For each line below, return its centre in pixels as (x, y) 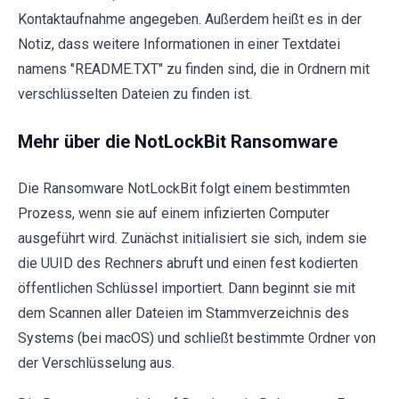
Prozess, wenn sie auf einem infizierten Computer (174, 214)
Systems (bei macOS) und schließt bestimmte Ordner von (197, 338)
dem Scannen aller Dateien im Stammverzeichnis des (183, 313)
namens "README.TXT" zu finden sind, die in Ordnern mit (194, 69)
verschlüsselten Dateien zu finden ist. (135, 94)
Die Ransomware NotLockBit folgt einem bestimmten (184, 189)
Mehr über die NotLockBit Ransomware (178, 142)
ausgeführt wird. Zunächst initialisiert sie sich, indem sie (192, 239)
